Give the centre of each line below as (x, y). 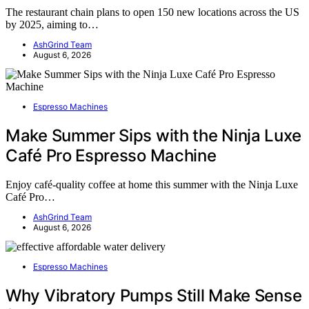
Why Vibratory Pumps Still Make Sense (154, 296)
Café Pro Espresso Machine (111, 155)
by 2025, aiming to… (52, 24)
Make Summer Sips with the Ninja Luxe (153, 135)
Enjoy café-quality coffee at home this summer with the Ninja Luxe (152, 185)
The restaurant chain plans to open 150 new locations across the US (152, 12)
